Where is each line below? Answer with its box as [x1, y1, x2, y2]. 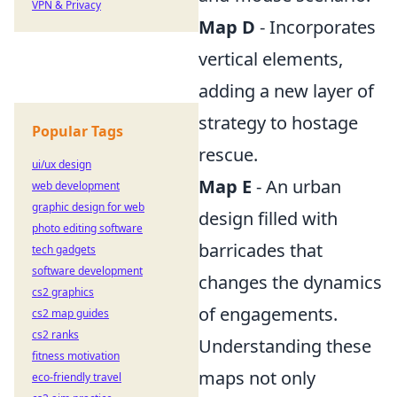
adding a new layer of [198, 79, 374, 103]
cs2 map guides [32, 306, 109, 321]
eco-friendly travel [32, 370, 121, 385]
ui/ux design [32, 157, 91, 172]
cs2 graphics [32, 284, 94, 300]
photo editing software [32, 221, 143, 236]
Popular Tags [32, 121, 123, 141]
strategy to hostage [198, 111, 358, 135]
